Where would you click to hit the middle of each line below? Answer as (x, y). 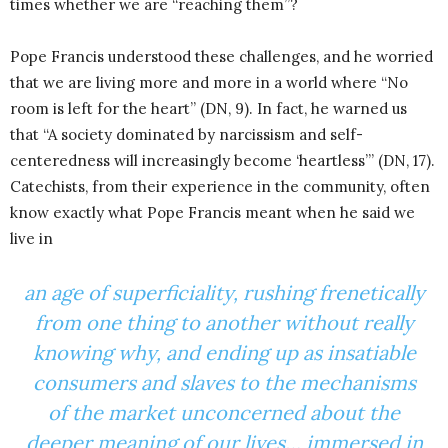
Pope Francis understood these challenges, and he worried (221, 57)
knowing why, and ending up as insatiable (224, 353)
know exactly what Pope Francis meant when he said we (212, 213)
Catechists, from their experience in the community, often (220, 187)
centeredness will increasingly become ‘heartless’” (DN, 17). (222, 161)
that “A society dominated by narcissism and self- (186, 135)
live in (31, 239)
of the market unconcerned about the (224, 413)
